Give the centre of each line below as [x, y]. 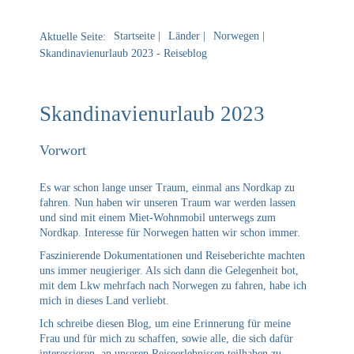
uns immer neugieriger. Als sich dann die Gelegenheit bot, [169, 270]
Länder [184, 36]
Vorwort [63, 150]
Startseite [134, 36]
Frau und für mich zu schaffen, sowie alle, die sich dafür [166, 338]
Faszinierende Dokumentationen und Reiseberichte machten [172, 255]
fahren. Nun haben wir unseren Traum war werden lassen [168, 202]
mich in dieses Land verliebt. [104, 300]
